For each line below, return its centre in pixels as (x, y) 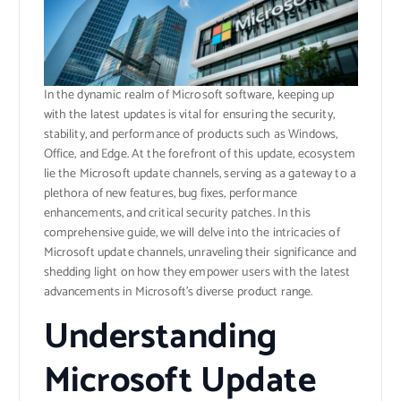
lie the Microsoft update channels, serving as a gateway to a (200, 174)
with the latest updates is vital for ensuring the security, (189, 115)
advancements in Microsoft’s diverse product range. (178, 292)
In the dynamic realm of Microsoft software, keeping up (189, 95)
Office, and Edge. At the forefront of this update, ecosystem (199, 154)
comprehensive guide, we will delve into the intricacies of (192, 233)
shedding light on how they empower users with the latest (197, 272)
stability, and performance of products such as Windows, (191, 134)
